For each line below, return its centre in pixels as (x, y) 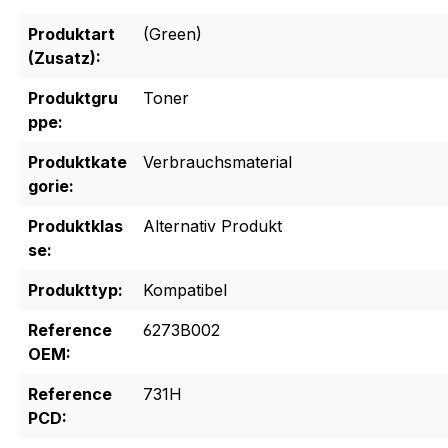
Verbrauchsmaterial (217, 162)
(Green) (172, 34)
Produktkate (77, 162)
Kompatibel (185, 290)
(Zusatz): (64, 58)
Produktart (71, 34)
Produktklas (75, 226)
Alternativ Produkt (212, 226)
